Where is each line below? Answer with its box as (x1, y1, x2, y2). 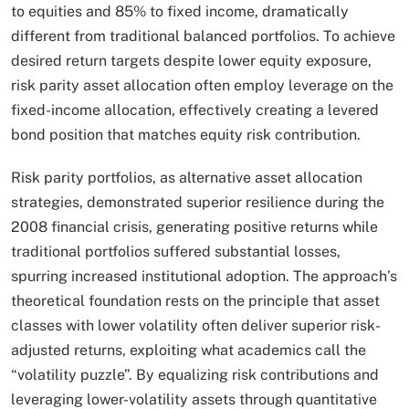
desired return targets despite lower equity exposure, (11, 52, 372, 70)
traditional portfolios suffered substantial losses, (11, 243, 341, 261)
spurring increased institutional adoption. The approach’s (11, 267, 397, 286)
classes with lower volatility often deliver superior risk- (11, 317, 381, 335)
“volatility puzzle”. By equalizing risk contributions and (11, 366, 379, 384)
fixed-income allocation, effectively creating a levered (11, 101, 379, 120)
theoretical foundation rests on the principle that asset (11, 292, 380, 310)
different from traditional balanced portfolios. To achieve (11, 27, 395, 46)
